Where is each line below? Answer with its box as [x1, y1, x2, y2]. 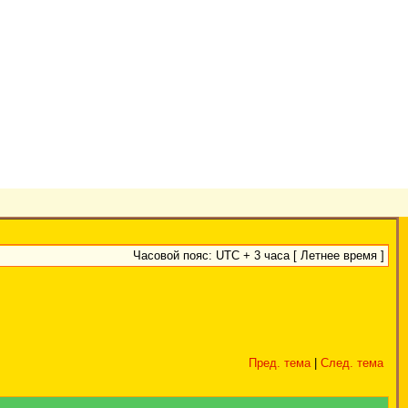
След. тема [321, 357, 383, 370]
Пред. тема [249, 357, 311, 370]
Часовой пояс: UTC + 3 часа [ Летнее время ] [133, 250, 384, 262]
